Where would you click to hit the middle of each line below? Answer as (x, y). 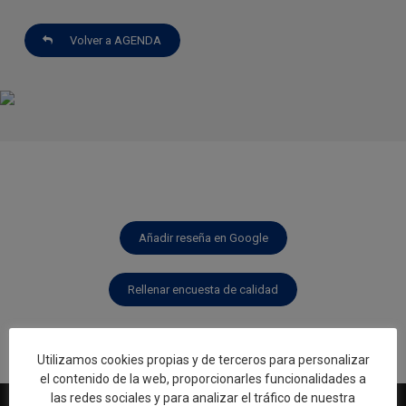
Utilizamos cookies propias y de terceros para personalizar (203, 360)
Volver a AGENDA (116, 40)
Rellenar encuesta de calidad (203, 289)
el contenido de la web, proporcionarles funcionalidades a (203, 379)
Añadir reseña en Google (203, 237)
